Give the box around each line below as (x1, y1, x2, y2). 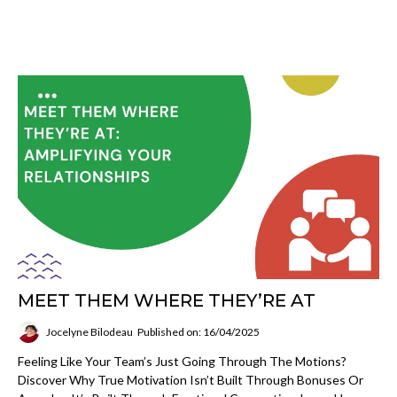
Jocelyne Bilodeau (46, 325, 133, 339)
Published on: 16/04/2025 (137, 325, 260, 339)
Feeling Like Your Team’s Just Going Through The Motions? (18, 353, 346, 369)
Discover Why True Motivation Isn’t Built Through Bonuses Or (18, 371, 363, 387)
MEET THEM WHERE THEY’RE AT (18, 289, 315, 311)
